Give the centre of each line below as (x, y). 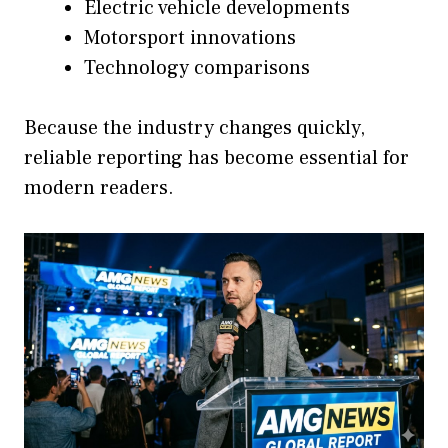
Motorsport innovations (190, 37)
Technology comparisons (197, 67)
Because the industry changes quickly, (194, 127)
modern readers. (99, 187)
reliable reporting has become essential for (216, 157)
